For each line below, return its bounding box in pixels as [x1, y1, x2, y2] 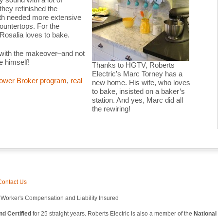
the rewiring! [91, 105, 130, 113]
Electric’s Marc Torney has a [91, 70, 182, 78]
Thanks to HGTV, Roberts [91, 61, 175, 69]
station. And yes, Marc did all [91, 96, 183, 104]
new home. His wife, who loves [91, 78, 190, 87]
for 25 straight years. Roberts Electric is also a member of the [31, 210, 194, 217]
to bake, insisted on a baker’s [91, 87, 185, 95]
